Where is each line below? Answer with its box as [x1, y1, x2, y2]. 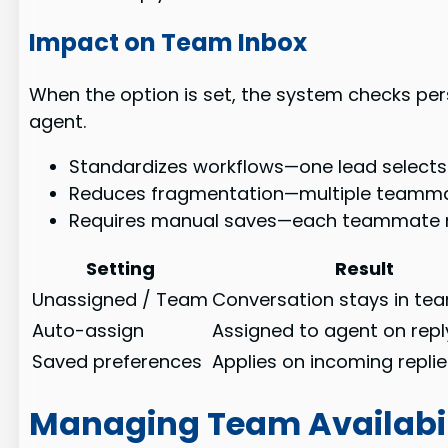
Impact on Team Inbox [29, 25, 308, 59]
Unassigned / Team [32, 287, 209, 313]
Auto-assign [32, 318, 145, 344]
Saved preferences [32, 349, 203, 375]
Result [334, 256, 394, 282]
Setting [85, 256, 155, 282]
